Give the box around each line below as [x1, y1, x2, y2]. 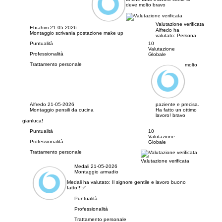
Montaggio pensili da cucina [30, 107, 94, 113]
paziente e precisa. [155, 102, 199, 108]
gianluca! [22, 118, 43, 124]
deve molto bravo [125, 2, 166, 8]
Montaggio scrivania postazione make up [30, 30, 123, 36]
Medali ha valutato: [66, 179, 112, 185]
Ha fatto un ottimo [155, 107, 197, 113]
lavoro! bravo [155, 112, 185, 118]
